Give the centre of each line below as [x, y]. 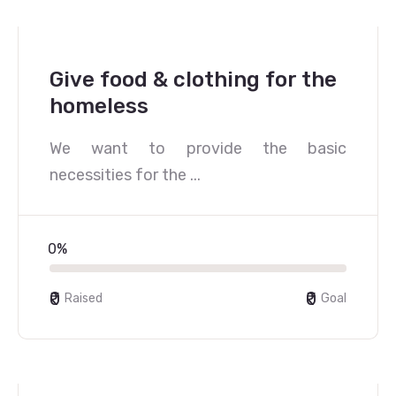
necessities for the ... [125, 175]
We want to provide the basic [198, 148]
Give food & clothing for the [193, 80]
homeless [99, 106]
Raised [84, 298]
